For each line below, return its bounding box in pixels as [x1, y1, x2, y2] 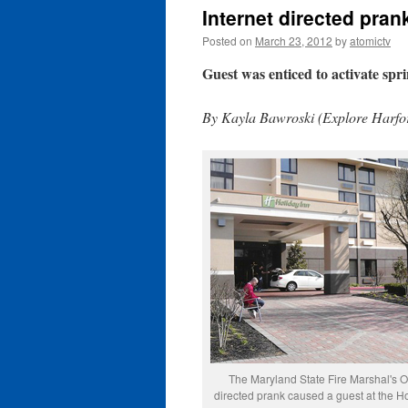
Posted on [202, 33, 252, 48]
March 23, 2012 [255, 33, 332, 48]
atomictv [350, 33, 391, 48]
